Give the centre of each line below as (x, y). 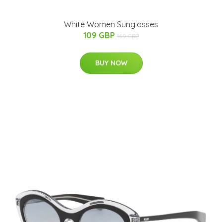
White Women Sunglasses (111, 24)
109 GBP (100, 35)
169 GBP (128, 36)
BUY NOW (111, 63)
